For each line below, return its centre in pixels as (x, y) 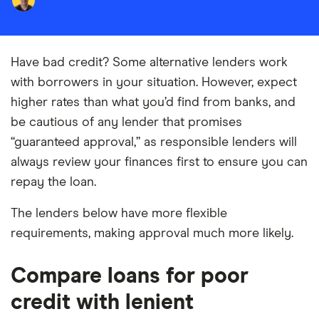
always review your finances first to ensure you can (159, 162)
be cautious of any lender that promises (126, 122)
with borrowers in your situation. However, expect (154, 83)
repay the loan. (53, 182)
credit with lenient (102, 303)
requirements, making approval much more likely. (152, 234)
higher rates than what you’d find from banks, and (153, 103)
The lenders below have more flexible (119, 214)
